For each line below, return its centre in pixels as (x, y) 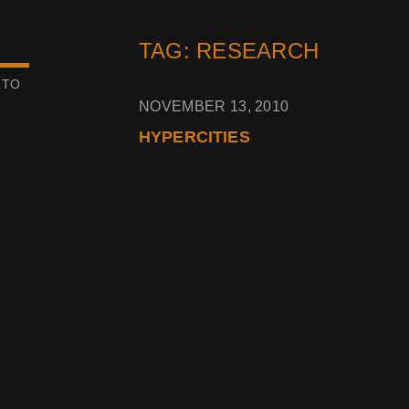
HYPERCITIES (194, 137)
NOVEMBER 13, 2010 (214, 106)
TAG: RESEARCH (229, 51)
